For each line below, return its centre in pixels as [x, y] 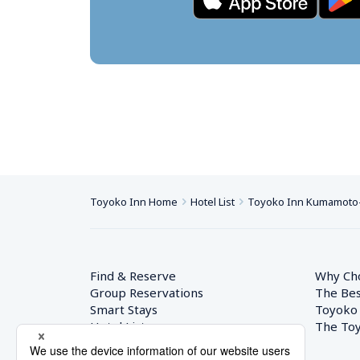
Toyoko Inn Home [134, 202]
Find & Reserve [133, 276]
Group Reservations [147, 292]
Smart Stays [124, 309]
